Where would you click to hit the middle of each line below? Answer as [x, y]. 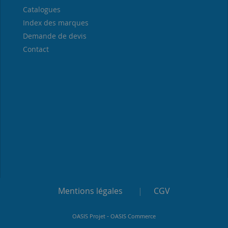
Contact [36, 49]
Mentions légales [90, 191]
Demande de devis [55, 36]
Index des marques [56, 22]
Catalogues [42, 9]
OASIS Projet [89, 216]
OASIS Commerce [133, 216]
